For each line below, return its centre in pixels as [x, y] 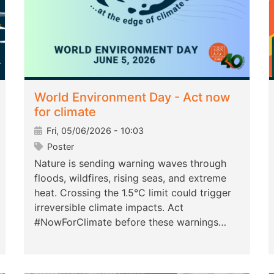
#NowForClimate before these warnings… [130, 222]
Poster [59, 147]
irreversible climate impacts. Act [109, 208]
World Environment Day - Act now [132, 98]
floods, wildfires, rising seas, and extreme [130, 178]
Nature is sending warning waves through [130, 164]
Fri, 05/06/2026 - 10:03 [94, 131]
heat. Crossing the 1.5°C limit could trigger [133, 193]
